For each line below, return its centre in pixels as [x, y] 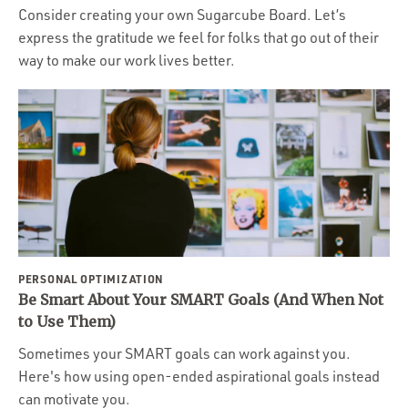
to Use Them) [67, 321]
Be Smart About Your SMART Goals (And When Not [201, 300]
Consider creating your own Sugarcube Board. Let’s [182, 15]
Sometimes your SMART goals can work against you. [184, 353]
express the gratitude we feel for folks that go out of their [199, 37]
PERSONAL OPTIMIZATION [92, 279]
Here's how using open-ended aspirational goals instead [199, 376]
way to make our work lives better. [127, 60]
